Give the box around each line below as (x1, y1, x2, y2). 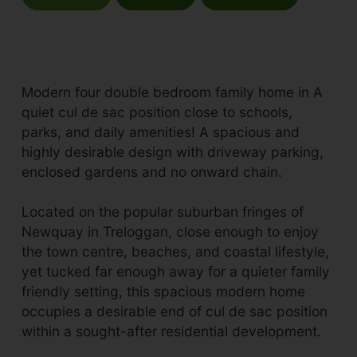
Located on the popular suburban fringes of (22, 202, 304, 220)
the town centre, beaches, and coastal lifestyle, (22, 242, 330, 260)
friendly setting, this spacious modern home (22, 282, 306, 300)
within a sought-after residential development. (22, 322, 322, 339)
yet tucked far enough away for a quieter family (22, 262, 331, 280)
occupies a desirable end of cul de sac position (22, 302, 328, 320)
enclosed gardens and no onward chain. (22, 163, 283, 180)
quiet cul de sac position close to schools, (22, 103, 293, 120)
